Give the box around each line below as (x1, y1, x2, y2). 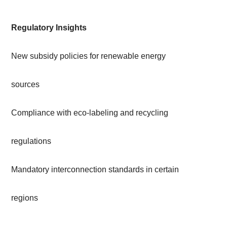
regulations (11, 137, 51, 146)
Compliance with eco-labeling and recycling (11, 108, 168, 118)
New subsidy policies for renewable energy (11, 52, 166, 61)
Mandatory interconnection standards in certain (11, 165, 179, 174)
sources (11, 80, 40, 89)
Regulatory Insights (11, 23, 87, 32)
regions (11, 194, 38, 203)
